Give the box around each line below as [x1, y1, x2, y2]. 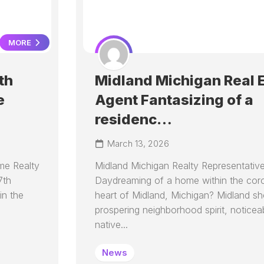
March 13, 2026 [107, 138, 169, 149]
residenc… [95, 111, 172, 128]
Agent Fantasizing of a [95, 91, 253, 108]
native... [95, 219, 128, 230]
